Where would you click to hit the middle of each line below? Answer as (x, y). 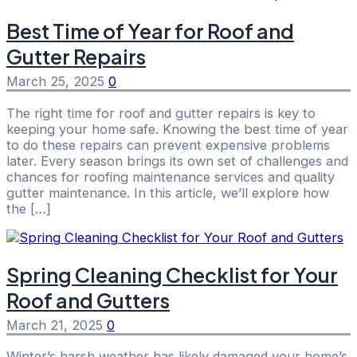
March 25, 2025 (57, 82)
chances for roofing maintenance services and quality (171, 177)
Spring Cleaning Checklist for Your (172, 275)
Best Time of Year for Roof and (150, 31)
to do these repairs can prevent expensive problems (168, 145)
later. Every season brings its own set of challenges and (177, 161)
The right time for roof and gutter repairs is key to (161, 113)
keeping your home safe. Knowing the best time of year (177, 129)
